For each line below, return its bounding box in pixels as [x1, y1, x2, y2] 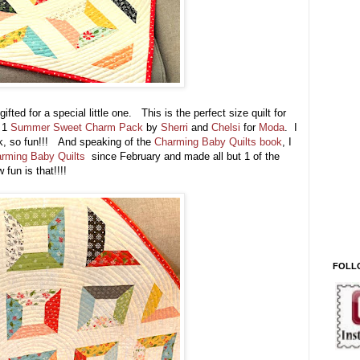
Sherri [161, 121, 191, 133]
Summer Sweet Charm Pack [10, 121, 143, 133]
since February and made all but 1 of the [88, 149, 280, 162]
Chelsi [211, 121, 240, 133]
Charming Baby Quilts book [154, 135, 282, 148]
